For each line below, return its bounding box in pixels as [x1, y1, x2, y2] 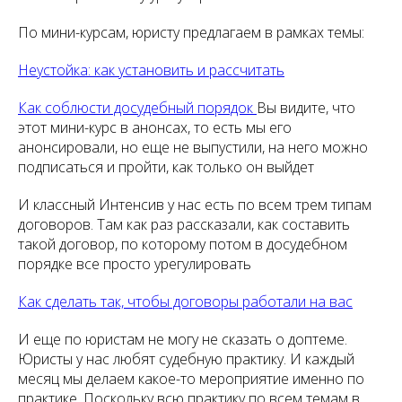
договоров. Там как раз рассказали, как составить [18, 214, 350, 234]
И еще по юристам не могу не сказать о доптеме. [18, 329, 347, 349]
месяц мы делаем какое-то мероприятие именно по [18, 369, 364, 389]
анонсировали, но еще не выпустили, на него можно [18, 137, 368, 157]
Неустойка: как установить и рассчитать [18, 60, 284, 80]
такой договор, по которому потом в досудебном [18, 234, 347, 254]
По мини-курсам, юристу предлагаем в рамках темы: [18, 22, 364, 42]
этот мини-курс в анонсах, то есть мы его [18, 118, 292, 137]
